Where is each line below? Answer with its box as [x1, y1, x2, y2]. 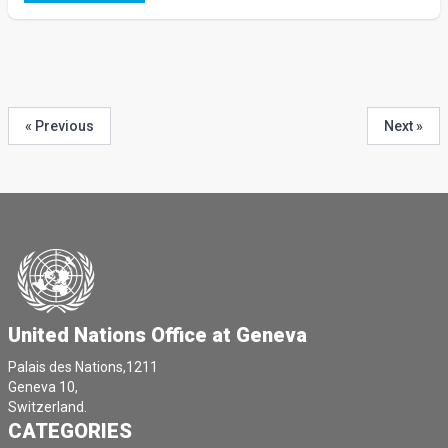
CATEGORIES [8, 419, 132, 444]
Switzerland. [8, 399, 87, 416]
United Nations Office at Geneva [8, 323, 307, 348]
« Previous [25, 118, 94, 135]
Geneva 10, [8, 379, 78, 396]
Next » [384, 118, 423, 135]
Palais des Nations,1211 [8, 359, 158, 376]
